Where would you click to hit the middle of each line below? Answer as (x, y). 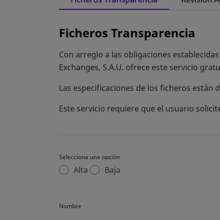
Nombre (70, 206)
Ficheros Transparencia (127, 33)
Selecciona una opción (89, 157)
